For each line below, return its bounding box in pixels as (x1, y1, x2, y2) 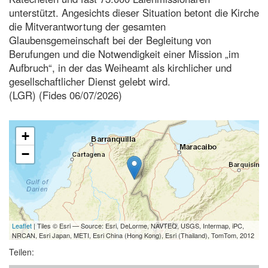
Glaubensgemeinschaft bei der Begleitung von (9, 32, 211, 47)
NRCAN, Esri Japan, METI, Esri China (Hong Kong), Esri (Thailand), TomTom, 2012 (12, 230, 254, 240)
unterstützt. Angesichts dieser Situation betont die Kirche (9, 5, 259, 20)
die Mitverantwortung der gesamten (9, 19, 166, 33)
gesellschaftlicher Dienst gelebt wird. (9, 74, 170, 89)
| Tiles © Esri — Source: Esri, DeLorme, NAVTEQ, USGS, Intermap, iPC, (32, 220, 244, 230)
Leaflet (12, 220, 32, 230)
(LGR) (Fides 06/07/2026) (9, 87, 122, 102)
